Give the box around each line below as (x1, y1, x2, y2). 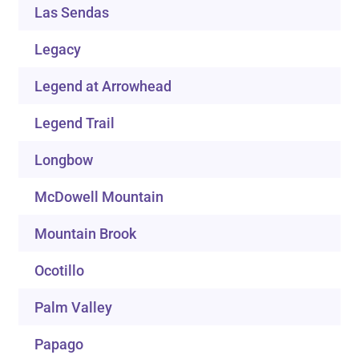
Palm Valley (34, 299, 113, 317)
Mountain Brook (34, 225, 137, 243)
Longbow (34, 151, 94, 169)
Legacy (34, 41, 82, 58)
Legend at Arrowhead (34, 78, 172, 95)
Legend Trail (34, 115, 115, 132)
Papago (34, 336, 84, 353)
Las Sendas (34, 4, 110, 22)
